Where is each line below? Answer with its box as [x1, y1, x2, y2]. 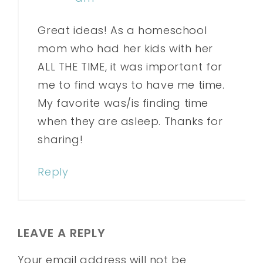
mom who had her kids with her [38, 41, 213, 56]
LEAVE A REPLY [18, 225, 106, 242]
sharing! [38, 132, 83, 147]
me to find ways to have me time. [38, 77, 225, 93]
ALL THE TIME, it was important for [38, 59, 222, 75]
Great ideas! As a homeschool [38, 23, 207, 38]
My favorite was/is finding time [38, 96, 209, 111]
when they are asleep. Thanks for [38, 114, 223, 129]
